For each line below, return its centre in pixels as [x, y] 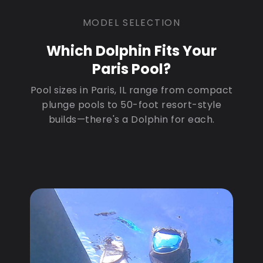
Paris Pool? [131, 69]
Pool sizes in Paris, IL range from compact [131, 90]
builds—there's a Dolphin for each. [131, 120]
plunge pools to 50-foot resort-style [131, 105]
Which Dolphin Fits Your [131, 51]
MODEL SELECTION [131, 23]
